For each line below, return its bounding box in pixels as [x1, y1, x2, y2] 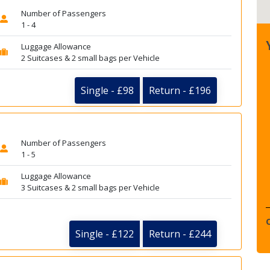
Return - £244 [149, 227, 211, 241]
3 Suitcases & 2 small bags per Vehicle [20, 182, 160, 193]
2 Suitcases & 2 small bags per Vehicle [20, 52, 160, 63]
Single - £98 [81, 83, 134, 97]
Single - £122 [75, 227, 134, 241]
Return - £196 [149, 83, 211, 97]
